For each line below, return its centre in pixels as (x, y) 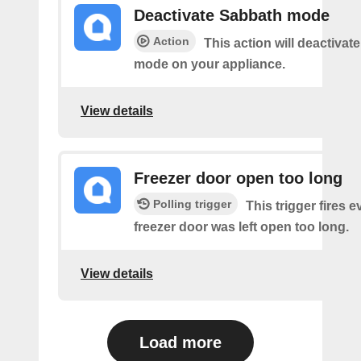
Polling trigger (192, 204)
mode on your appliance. (210, 64)
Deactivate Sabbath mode (232, 15)
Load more (180, 342)
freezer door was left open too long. (241, 227)
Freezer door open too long (238, 178)
